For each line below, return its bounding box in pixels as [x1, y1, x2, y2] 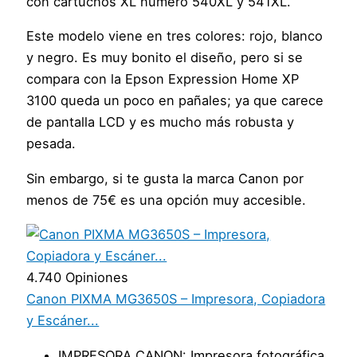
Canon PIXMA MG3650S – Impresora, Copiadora [26, 291, 326, 308]
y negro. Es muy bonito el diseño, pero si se [26, 49, 304, 66]
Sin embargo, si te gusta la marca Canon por [26, 170, 304, 186]
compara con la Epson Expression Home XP [26, 71, 300, 88]
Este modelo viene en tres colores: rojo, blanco [26, 28, 324, 45]
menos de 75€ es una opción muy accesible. [26, 191, 307, 208]
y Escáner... [26, 312, 100, 329]
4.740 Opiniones [26, 269, 129, 286]
